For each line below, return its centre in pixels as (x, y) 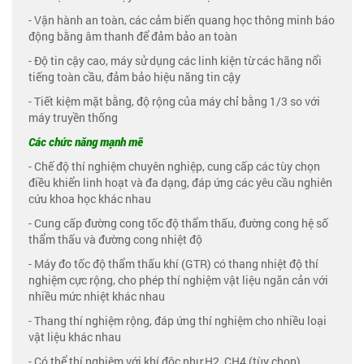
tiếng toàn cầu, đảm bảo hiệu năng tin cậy (134, 77)
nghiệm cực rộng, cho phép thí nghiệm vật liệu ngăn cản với (178, 280)
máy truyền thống (73, 117)
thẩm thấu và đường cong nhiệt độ (115, 239)
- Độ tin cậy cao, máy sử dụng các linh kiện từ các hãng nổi (175, 61)
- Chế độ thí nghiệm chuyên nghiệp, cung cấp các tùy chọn (174, 166)
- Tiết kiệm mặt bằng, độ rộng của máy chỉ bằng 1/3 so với (174, 101)
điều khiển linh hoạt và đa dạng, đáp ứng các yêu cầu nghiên (180, 182)
